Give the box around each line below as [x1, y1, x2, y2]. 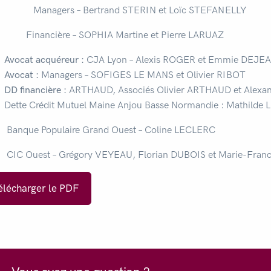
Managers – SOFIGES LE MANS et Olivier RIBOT [41, 69, 246, 80]
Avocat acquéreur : [4, 54, 87, 65]
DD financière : [4, 84, 67, 96]
